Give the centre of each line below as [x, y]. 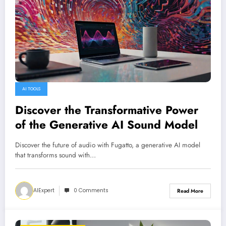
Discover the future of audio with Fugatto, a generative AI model [108, 145]
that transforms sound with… [55, 155]
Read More [190, 191]
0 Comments [91, 191]
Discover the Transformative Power [107, 110]
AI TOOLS [31, 89]
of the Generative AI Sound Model [106, 125]
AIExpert [44, 191]
